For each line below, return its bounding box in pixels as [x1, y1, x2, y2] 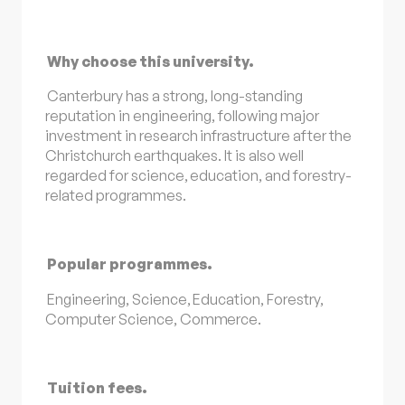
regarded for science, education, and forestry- [45, 165, 352, 184]
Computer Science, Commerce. [45, 309, 262, 328]
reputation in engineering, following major [45, 106, 319, 125]
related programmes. [45, 185, 186, 204]
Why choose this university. [47, 52, 255, 71]
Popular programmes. [47, 255, 212, 274]
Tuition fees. [47, 379, 147, 398]
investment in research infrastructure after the [45, 126, 352, 145]
